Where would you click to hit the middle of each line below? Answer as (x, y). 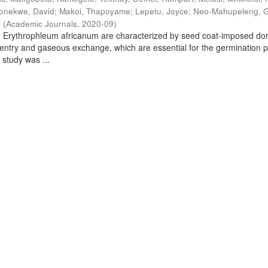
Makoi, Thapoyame (95, 11)
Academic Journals (42, 24)
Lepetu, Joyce (162, 11)
